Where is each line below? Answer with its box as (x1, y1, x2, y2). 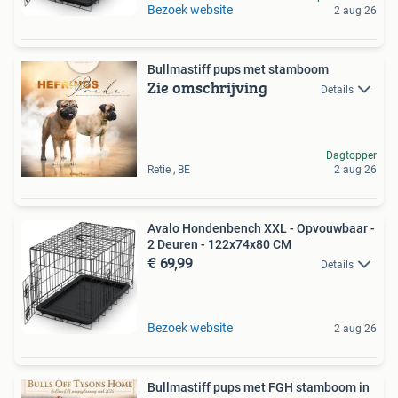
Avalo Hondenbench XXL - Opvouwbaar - (147, 221, 375, 235)
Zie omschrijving (147, 76, 267, 99)
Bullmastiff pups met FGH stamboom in (147, 380, 370, 394)
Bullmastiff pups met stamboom (147, 62, 329, 76)
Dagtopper (326, 149, 377, 162)
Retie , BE (147, 163, 190, 176)
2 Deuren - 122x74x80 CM (147, 237, 291, 251)
